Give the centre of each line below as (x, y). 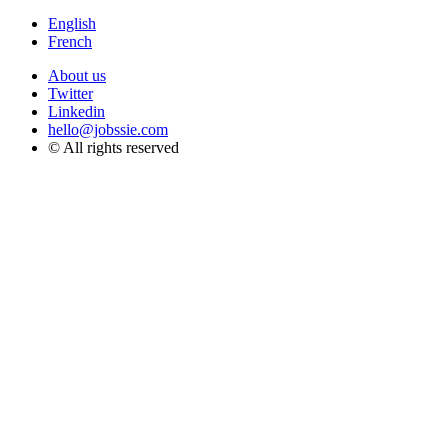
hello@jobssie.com (108, 129)
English (72, 23)
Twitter (70, 93)
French (70, 41)
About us (77, 75)
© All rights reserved (113, 147)
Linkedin (76, 111)
